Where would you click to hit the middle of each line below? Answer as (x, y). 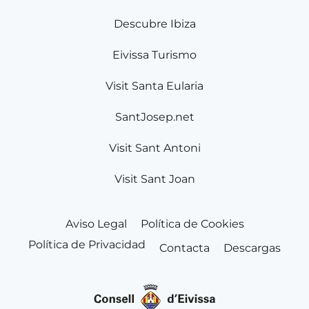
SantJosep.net (154, 117)
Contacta (185, 248)
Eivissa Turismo (154, 55)
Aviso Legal (96, 224)
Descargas (252, 248)
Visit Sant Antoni (154, 148)
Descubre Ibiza (154, 24)
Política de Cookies (192, 224)
